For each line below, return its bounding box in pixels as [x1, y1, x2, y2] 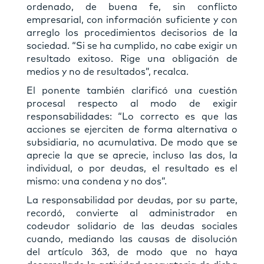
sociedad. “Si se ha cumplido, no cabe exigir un [27, 41, 237, 51]
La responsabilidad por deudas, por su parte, [27, 196, 237, 206]
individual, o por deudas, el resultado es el [27, 164, 237, 174]
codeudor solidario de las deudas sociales [27, 222, 237, 232]
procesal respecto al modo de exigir [27, 99, 237, 109]
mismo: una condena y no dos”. [27, 177, 167, 187]
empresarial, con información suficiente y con [27, 15, 237, 25]
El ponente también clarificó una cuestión [27, 86, 237, 96]
